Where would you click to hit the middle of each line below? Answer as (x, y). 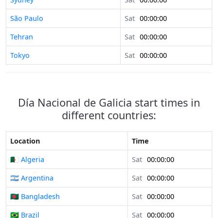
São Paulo (27, 18)
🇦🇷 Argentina (32, 178)
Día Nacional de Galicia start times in (109, 103)
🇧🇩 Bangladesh (35, 197)
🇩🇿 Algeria (27, 160)
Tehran (22, 37)
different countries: (109, 115)
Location (25, 141)
